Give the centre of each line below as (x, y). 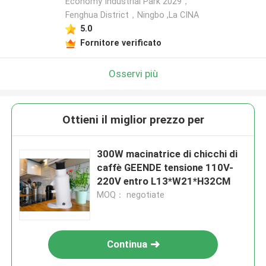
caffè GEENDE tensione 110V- (165, 168)
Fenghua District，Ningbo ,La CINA (132, 15)
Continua (127, 244)
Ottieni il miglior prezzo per (133, 120)
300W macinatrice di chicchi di (167, 154)
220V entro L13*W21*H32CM (164, 181)
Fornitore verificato (121, 42)
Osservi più (133, 73)
